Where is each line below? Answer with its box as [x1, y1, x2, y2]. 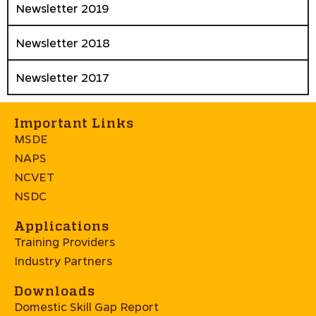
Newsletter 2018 [16, 35, 110, 50]
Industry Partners [14, 253, 112, 268]
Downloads [14, 282, 95, 298]
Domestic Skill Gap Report [14, 298, 159, 314]
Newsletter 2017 [16, 69, 109, 85]
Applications [14, 217, 109, 233]
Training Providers [14, 233, 115, 249]
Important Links [14, 114, 134, 130]
